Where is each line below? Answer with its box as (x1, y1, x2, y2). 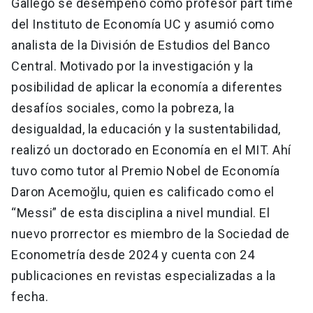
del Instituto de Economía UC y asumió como (11, 17, 274, 32)
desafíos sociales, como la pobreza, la (11, 101, 234, 116)
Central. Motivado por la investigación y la (11, 59, 254, 74)
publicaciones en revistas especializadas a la (11, 268, 276, 284)
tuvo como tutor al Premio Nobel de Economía (11, 163, 280, 179)
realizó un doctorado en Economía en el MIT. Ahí (11, 143, 291, 158)
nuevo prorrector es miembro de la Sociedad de (11, 226, 290, 242)
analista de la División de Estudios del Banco (11, 38, 270, 53)
